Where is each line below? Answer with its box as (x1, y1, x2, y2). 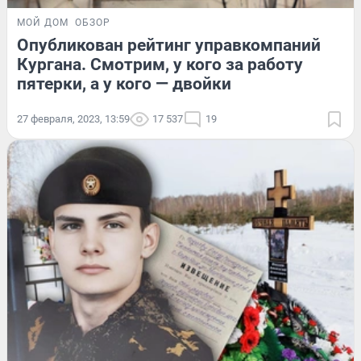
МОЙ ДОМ (17, 17, 68, 29)
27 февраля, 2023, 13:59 (17, 113, 130, 126)
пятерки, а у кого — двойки (17, 74, 231, 94)
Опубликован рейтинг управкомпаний (17, 35, 321, 56)
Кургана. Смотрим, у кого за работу (17, 55, 303, 75)
